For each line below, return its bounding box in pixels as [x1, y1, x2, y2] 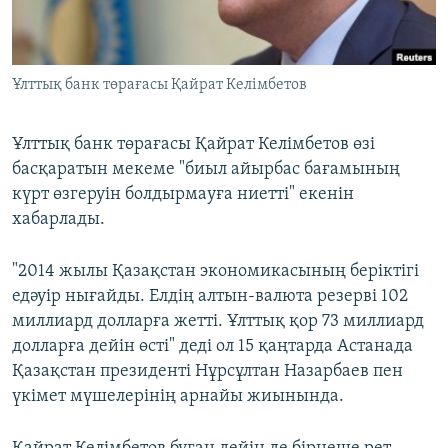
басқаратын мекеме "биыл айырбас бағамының [12, 160, 400, 180]
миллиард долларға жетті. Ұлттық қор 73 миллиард [12, 312, 424, 332]
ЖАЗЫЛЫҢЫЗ [18, 9, 102, 24]
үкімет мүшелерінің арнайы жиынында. [12, 387, 344, 407]
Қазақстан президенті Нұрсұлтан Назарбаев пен [12, 362, 403, 382]
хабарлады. [12, 210, 105, 230]
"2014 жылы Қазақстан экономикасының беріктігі [12, 262, 419, 282]
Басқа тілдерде [34, 101, 152, 121]
